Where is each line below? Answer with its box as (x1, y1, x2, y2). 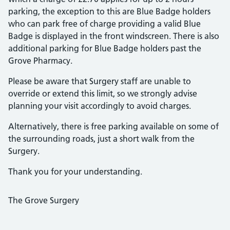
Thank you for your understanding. (8, 166, 142, 177)
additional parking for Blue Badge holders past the (8, 43, 201, 53)
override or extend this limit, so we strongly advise (8, 88, 197, 99)
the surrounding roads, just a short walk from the (8, 133, 195, 144)
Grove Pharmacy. (8, 55, 72, 66)
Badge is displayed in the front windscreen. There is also (8, 31, 219, 41)
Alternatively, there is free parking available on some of (8, 121, 219, 131)
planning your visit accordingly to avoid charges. (8, 101, 191, 111)
